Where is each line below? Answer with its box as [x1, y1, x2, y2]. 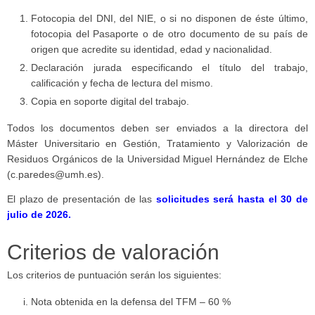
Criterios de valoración [7, 240, 219, 264]
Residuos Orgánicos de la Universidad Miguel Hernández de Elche [7, 153, 308, 165]
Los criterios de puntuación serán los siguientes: [7, 270, 221, 281]
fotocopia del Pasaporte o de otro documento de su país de [30, 29, 308, 40]
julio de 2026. [7, 210, 71, 221]
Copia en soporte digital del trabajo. [30, 96, 189, 108]
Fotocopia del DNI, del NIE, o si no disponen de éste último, [30, 13, 308, 25]
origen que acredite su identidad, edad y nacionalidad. [30, 44, 272, 56]
